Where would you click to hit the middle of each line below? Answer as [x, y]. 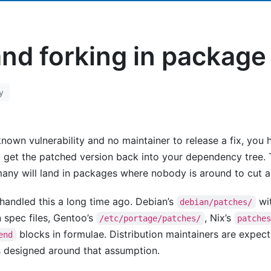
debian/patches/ [216, 202]
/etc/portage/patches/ [150, 218]
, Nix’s [219, 218]
